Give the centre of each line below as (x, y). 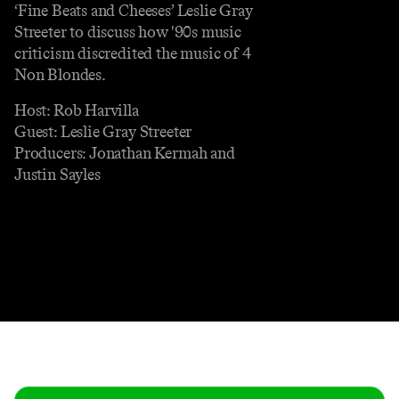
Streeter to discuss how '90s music (128, 32)
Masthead (199, 354)
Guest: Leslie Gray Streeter (103, 131)
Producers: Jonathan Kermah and (125, 153)
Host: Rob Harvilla (77, 110)
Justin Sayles (57, 174)
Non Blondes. (60, 74)
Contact (76, 354)
